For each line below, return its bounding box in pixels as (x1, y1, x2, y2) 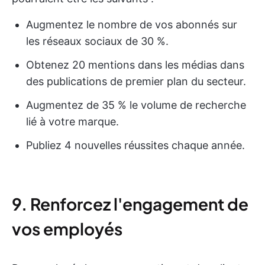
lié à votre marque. (26, 115, 119, 128)
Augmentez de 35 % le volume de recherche (26, 99, 246, 111)
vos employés (12, 218, 122, 239)
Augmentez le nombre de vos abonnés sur (26, 18, 237, 31)
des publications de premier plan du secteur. (26, 75, 246, 88)
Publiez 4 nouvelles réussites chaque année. (26, 139, 245, 151)
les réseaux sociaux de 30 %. (26, 35, 169, 47)
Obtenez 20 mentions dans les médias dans (26, 59, 244, 71)
